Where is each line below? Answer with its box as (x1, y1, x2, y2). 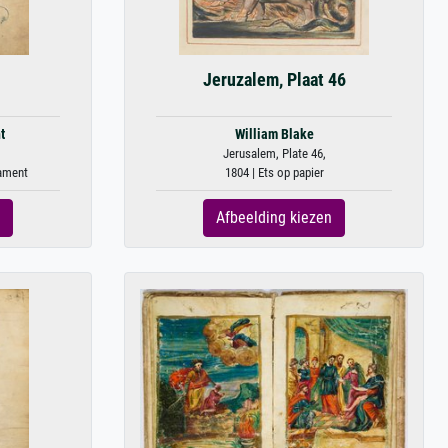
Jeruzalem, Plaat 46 (202, 70, 346, 90)
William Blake (234, 126, 314, 143)
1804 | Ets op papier (224, 165, 324, 180)
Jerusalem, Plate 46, (222, 146, 326, 161)
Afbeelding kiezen (216, 208, 332, 227)
